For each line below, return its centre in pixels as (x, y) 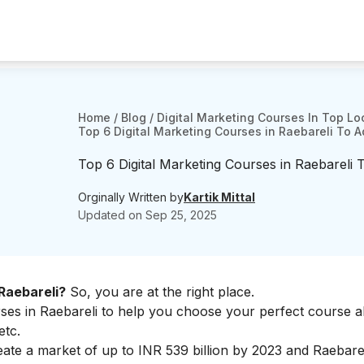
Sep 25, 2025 (181, 214)
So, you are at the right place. (160, 291)
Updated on (112, 214)
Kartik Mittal (219, 197)
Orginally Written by (131, 197)
